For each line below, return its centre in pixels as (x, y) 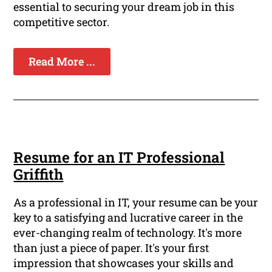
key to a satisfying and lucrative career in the (128, 218)
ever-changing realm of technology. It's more (128, 233)
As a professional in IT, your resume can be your (136, 202)
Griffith (39, 175)
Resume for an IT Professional (119, 158)
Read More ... (62, 62)
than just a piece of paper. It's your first (111, 248)
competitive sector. (62, 22)
